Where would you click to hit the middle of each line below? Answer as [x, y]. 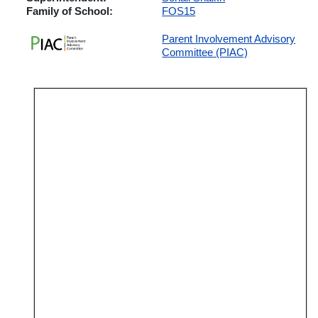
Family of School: [70, 11]
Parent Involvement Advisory [229, 38]
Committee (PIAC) [205, 52]
